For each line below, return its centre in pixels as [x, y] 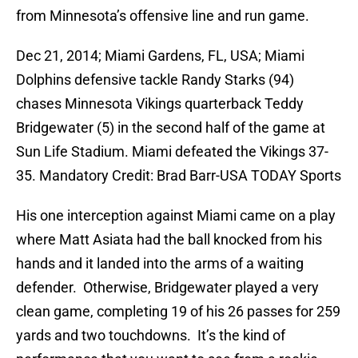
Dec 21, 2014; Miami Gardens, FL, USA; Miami [160, 56]
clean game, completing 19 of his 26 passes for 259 [178, 312]
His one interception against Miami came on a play [176, 216]
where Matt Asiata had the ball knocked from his [169, 240]
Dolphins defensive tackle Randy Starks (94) [155, 80]
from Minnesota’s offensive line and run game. [163, 16]
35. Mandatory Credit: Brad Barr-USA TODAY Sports [179, 176]
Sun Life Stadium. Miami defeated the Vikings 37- [172, 152]
